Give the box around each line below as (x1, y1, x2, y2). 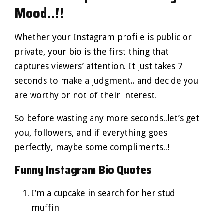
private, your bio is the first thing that (15, 46, 169, 57)
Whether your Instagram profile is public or (15, 31, 192, 42)
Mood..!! (15, 2, 64, 24)
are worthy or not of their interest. (15, 90, 156, 100)
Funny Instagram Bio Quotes (15, 160, 152, 179)
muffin (31, 202, 59, 213)
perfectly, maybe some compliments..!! (15, 141, 171, 152)
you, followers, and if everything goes (15, 127, 167, 138)
